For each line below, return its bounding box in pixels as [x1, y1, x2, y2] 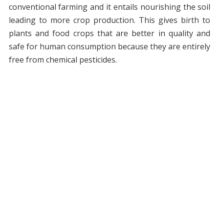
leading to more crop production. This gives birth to [8, 15, 211, 26]
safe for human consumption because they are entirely [8, 41, 211, 52]
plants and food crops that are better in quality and [8, 28, 211, 39]
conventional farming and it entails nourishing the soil [8, 1, 211, 13]
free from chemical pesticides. [8, 54, 117, 66]
